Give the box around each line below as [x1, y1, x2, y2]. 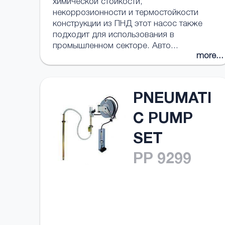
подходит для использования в [53, 31, 174, 40]
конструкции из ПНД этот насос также [53, 20, 202, 29]
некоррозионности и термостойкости [53, 9, 198, 18]
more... [196, 52, 224, 61]
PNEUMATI [133, 92, 211, 107]
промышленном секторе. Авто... [53, 42, 178, 51]
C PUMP [133, 113, 193, 128]
